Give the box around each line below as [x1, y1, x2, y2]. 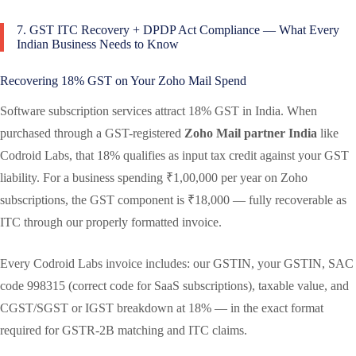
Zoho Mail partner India [184, 126, 317, 140]
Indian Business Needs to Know [17, 37, 179, 51]
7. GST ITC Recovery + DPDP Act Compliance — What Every [17, 22, 339, 37]
